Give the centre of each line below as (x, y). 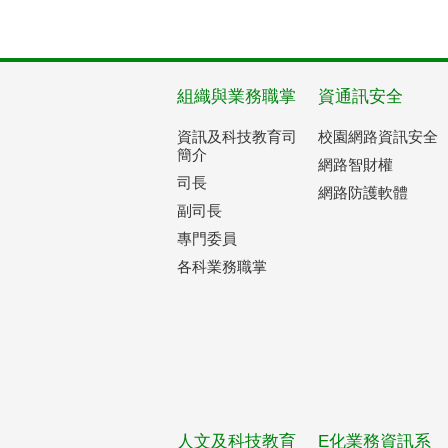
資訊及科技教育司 (237, 136)
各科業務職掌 (222, 266)
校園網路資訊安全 (378, 136)
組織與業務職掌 (236, 96)
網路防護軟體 (363, 192)
